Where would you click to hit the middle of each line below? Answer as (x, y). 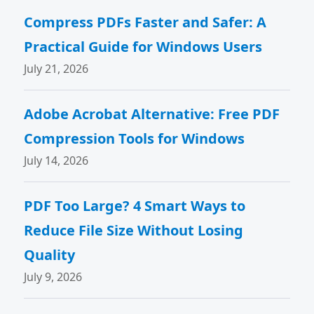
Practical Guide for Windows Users (143, 47)
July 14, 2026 (56, 161)
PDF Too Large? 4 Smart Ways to (135, 206)
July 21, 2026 (56, 69)
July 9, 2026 (53, 277)
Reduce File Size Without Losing (134, 230)
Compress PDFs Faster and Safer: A (145, 22)
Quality (50, 255)
